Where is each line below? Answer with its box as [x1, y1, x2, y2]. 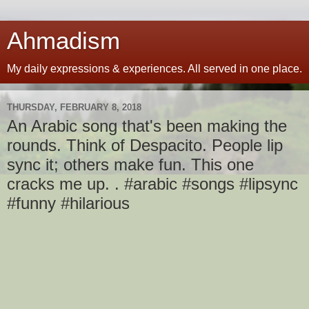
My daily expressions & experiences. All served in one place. [7, 63, 302, 74]
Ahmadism [7, 28, 120, 54]
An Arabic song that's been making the [7, 117, 287, 135]
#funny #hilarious [7, 194, 130, 212]
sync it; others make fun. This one [7, 155, 254, 174]
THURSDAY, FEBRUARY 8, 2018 [7, 101, 141, 112]
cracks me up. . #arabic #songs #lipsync [7, 175, 298, 193]
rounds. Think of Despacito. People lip [7, 136, 283, 154]
